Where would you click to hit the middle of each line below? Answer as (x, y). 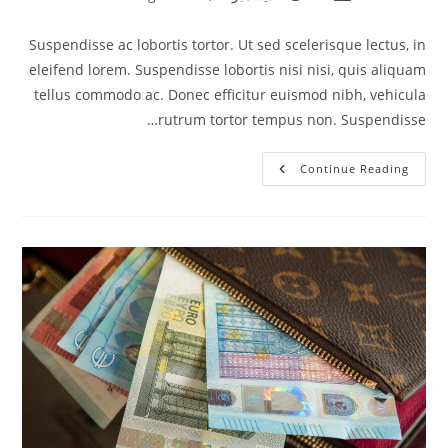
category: (128, 14)
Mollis (277, 182)
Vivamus (269, 168)
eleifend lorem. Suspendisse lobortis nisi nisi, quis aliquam (227, 69)
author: (404, 14)
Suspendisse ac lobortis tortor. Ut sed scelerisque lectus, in (227, 44)
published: (270, 14)
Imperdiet (263, 196)
